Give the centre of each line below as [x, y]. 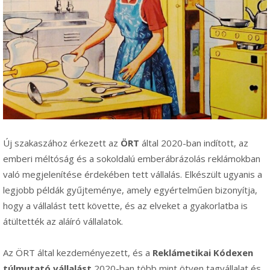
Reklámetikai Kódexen [203, 253]
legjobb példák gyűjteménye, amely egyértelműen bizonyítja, [130, 190]
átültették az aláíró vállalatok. [63, 221]
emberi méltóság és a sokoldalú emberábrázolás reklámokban [132, 159]
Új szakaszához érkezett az [62, 143]
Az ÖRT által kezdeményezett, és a [78, 253]
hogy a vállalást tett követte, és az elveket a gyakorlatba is [125, 206]
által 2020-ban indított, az [194, 143]
